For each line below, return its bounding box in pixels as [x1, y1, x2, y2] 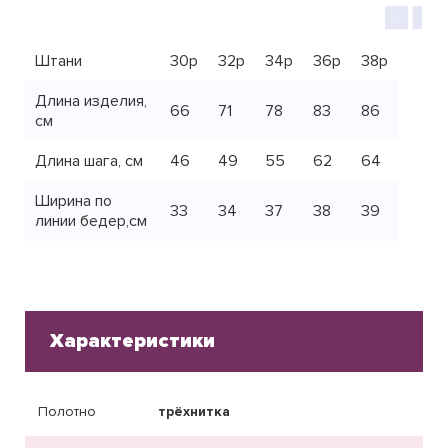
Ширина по [35, 190, 112, 211]
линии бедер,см [35, 210, 147, 231]
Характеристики [50, 328, 215, 353]
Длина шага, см [35, 150, 143, 171]
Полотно [38, 402, 96, 420]
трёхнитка [158, 402, 230, 420]
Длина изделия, [35, 90, 147, 111]
